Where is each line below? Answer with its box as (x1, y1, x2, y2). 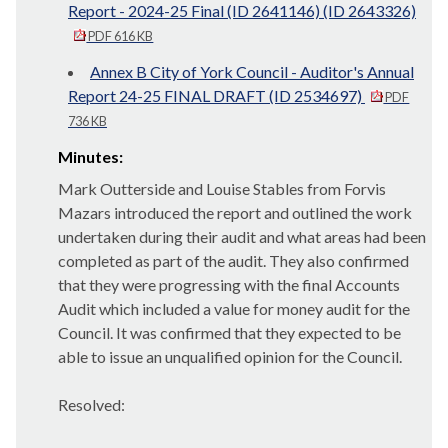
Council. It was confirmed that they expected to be (58, 323, 401, 342)
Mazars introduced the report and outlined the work (58, 203, 412, 222)
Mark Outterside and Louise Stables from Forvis (58, 179, 386, 198)
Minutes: (58, 147, 123, 166)
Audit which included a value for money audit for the (58, 299, 410, 318)
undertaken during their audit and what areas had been (58, 227, 426, 246)
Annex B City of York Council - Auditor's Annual (90, 62, 414, 81)
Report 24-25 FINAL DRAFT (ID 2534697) (68, 86, 365, 105)
